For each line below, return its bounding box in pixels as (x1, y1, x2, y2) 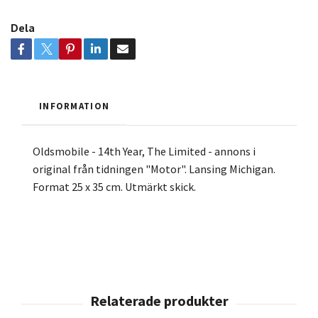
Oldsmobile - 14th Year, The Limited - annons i (33, 144, 256, 159)
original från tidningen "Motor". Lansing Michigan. (33, 162, 275, 177)
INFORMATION (39, 100, 110, 112)
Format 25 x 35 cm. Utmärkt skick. (33, 180, 196, 194)
